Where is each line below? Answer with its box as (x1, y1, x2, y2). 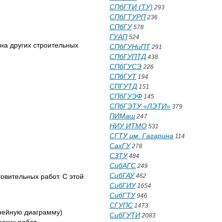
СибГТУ (110, 191, 135, 199)
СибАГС (110, 162, 136, 169)
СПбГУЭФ (110, 92, 142, 100)
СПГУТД (110, 82, 137, 90)
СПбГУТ (110, 72, 136, 80)
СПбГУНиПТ (110, 43, 150, 51)
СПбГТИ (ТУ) (110, 3, 153, 11)
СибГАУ (110, 171, 134, 179)
